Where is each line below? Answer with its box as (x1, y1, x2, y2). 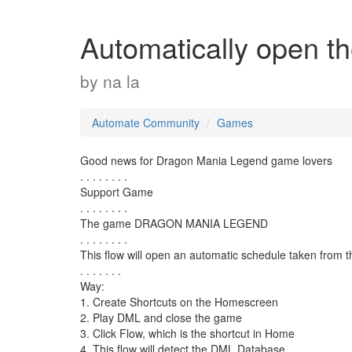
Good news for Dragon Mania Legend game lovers (80, 152, 332, 168)
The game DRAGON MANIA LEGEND (80, 215, 268, 231)
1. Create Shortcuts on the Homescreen (80, 294, 278, 310)
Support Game (80, 184, 153, 200)
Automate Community (92, 115, 200, 130)
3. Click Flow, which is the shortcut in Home (80, 325, 295, 341)
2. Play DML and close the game (80, 310, 242, 325)
